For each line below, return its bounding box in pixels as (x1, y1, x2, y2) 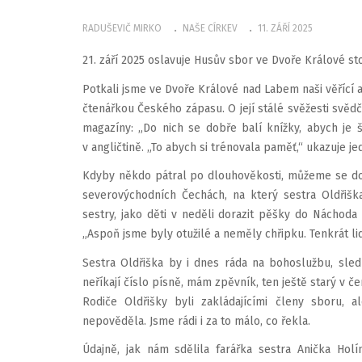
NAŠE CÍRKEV (182, 22, 238, 34)
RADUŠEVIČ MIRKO (82, 22, 162, 34)
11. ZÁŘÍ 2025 (258, 22, 313, 34)
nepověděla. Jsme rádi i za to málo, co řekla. (82, 314, 310, 328)
